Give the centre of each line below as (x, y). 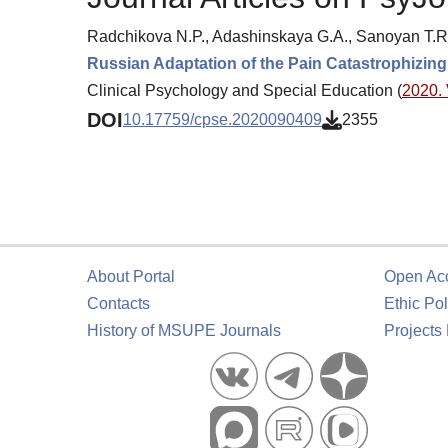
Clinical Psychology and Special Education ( (244, 90)
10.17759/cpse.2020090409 (222, 120)
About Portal (131, 276)
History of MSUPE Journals (184, 330)
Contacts (118, 303)
